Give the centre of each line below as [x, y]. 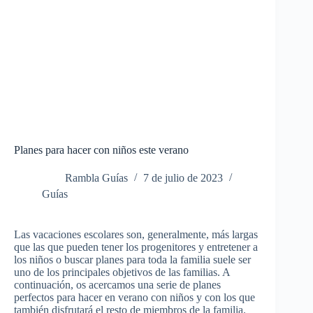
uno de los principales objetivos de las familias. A [122, 272]
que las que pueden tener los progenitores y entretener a [136, 247]
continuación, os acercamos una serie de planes [117, 285]
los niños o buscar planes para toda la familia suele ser [132, 260]
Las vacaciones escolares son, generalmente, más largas [136, 235]
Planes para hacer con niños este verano [101, 150]
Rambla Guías [96, 178]
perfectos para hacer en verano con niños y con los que [134, 298]
